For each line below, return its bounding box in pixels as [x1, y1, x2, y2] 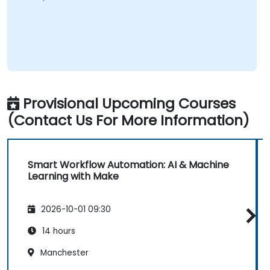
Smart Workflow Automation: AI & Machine [28, 158, 229, 172]
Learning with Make [28, 169, 119, 184]
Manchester [38, 246, 89, 259]
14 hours [40, 225, 75, 237]
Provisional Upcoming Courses [23, 93, 236, 114]
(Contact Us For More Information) [7, 110, 250, 131]
